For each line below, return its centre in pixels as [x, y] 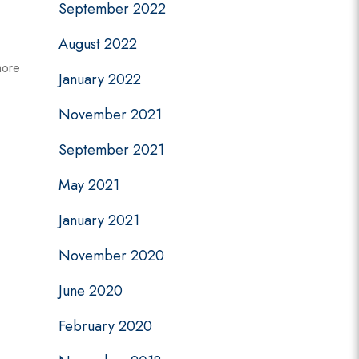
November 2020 [111, 256]
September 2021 [111, 150]
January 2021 [99, 220]
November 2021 [110, 115]
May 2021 [89, 185]
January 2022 [100, 79]
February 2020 [105, 326]
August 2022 [98, 44]
